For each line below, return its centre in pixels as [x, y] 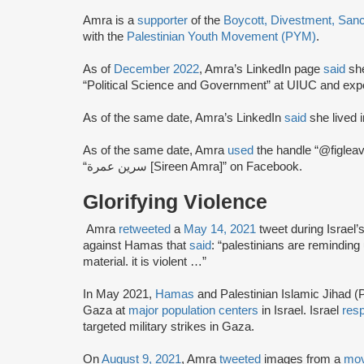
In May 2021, [119, 294]
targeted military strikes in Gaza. [169, 326]
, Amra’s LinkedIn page [261, 69]
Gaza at [106, 310]
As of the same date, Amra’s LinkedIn [184, 117]
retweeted [145, 229]
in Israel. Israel [300, 310]
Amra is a [110, 20]
